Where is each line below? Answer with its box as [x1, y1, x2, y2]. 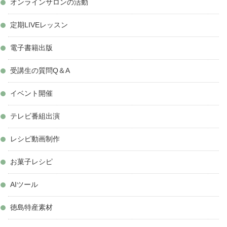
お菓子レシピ [10, 158, 53, 166]
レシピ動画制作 [10, 135, 60, 143]
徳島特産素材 [10, 203, 53, 211]
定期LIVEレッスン [10, 21, 68, 29]
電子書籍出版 [10, 44, 53, 52]
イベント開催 [10, 89, 53, 97]
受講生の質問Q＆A [10, 66, 70, 74]
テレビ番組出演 [10, 112, 60, 120]
